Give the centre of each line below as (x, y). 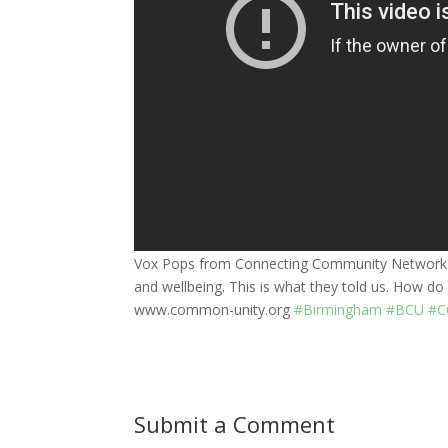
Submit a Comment (235, 423)
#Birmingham (338, 309)
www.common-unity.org (214, 309)
